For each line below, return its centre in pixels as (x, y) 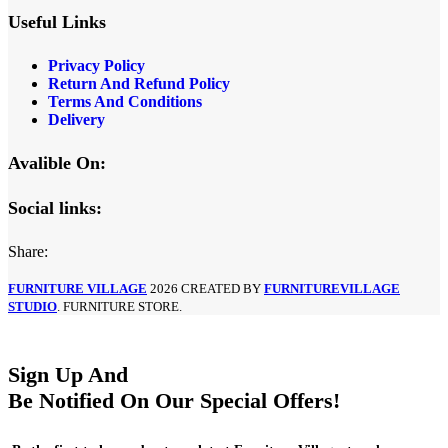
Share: (28, 251)
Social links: (55, 207)
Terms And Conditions (125, 101)
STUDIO (32, 306)
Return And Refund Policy (141, 83)
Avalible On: (57, 162)
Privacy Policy (96, 65)
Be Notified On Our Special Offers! (174, 400)
